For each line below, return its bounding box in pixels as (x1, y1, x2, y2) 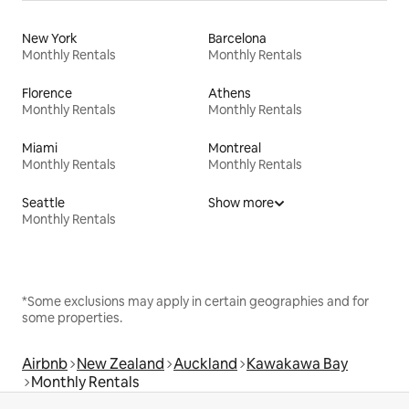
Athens (208, 85, 251, 102)
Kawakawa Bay (246, 354, 348, 374)
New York (22, 30, 78, 47)
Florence (22, 85, 72, 102)
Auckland (173, 354, 237, 374)
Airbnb (22, 354, 68, 374)
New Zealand (77, 354, 164, 374)
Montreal (208, 140, 261, 157)
